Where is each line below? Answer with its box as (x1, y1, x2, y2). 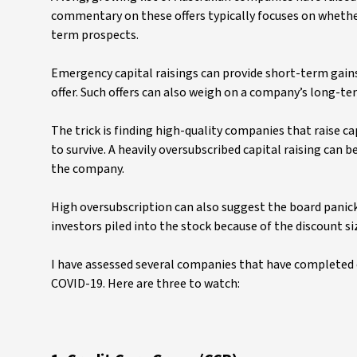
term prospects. (51, 26, 141, 44)
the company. (51, 160, 127, 178)
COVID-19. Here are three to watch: (51, 275, 242, 292)
